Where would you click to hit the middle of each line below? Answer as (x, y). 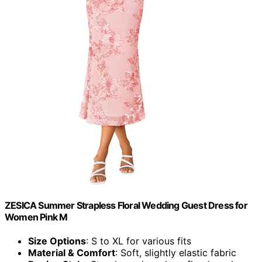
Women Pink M (36, 217)
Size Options (57, 241)
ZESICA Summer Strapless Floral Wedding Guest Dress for (126, 205)
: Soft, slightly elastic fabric (176, 253)
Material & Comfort (72, 253)
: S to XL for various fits (139, 241)
